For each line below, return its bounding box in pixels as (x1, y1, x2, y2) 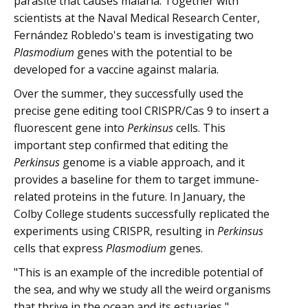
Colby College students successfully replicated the (14, 206, 269, 221)
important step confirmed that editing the (14, 137, 228, 153)
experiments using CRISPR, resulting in (14, 223, 217, 239)
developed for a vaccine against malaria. (14, 62, 219, 77)
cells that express (14, 241, 106, 256)
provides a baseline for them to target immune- (14, 172, 259, 187)
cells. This (173, 120, 225, 135)
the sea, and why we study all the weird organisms (14, 282, 271, 297)
